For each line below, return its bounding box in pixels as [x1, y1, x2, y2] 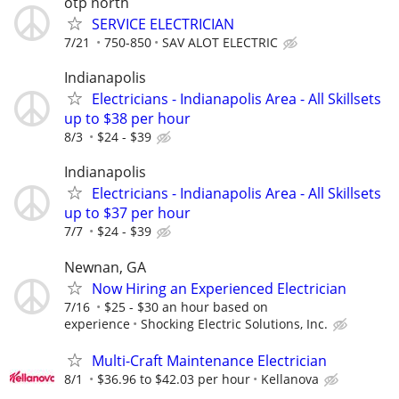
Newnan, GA [64, 256, 146, 277]
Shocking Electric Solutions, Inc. [141, 314, 328, 332]
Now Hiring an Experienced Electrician [92, 278, 346, 298]
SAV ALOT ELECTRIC [162, 33, 278, 51]
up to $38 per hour [64, 109, 191, 129]
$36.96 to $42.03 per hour [97, 370, 250, 387]
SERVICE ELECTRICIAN [92, 13, 234, 34]
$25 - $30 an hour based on [104, 297, 268, 315]
